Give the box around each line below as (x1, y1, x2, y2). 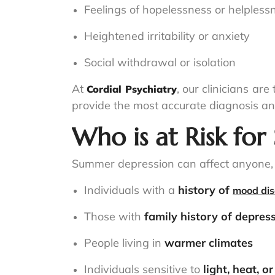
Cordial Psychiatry (87, 83, 177, 96)
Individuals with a (84, 183, 178, 198)
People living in (84, 236, 165, 250)
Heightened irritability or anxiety (84, 29, 250, 44)
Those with (84, 209, 144, 224)
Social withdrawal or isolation (84, 55, 236, 70)
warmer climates (165, 236, 253, 250)
